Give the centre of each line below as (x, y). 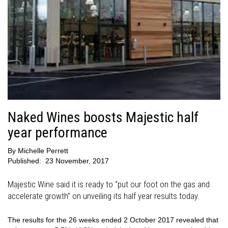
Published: (25, 161)
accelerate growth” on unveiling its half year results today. (104, 196)
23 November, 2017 (77, 161)
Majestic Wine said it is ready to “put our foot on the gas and (109, 184)
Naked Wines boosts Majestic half (103, 117)
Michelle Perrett (43, 151)
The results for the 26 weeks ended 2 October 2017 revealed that (113, 220)
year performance (58, 133)
